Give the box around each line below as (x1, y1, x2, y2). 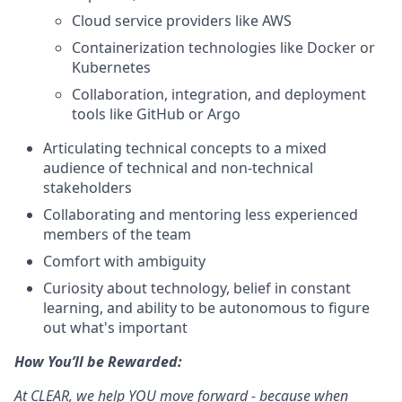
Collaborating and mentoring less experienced (43, 205, 358, 224)
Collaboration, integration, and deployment (72, 84, 366, 104)
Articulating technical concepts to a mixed (43, 138, 327, 158)
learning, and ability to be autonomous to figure (43, 298, 370, 318)
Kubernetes (72, 57, 151, 77)
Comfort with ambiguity (43, 251, 205, 271)
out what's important (43, 318, 188, 337)
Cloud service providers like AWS (72, 11, 292, 31)
